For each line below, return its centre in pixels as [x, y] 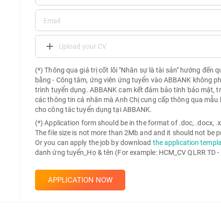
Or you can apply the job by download [94, 143]
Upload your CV [83, 46]
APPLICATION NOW [80, 180]
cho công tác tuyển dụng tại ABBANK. [93, 110]
